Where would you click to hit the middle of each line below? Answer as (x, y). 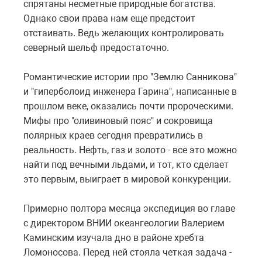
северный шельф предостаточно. (96, 47)
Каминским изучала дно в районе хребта (114, 237)
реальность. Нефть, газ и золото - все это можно (130, 150)
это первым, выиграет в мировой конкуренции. (127, 179)
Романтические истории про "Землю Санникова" (130, 77)
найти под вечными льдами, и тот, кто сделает (126, 164)
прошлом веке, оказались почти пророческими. (128, 106)
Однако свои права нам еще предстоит (109, 18)
